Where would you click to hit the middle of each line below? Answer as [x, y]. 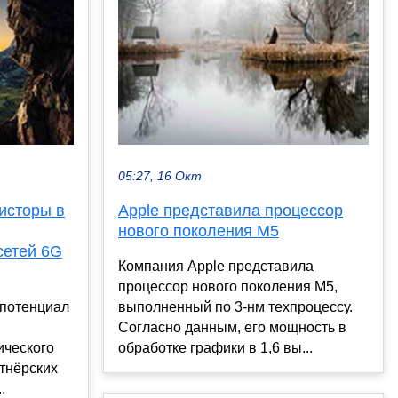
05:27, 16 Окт [160, 176]
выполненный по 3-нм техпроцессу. [235, 306]
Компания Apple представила [216, 266]
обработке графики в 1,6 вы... [215, 347]
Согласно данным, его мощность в [232, 327]
